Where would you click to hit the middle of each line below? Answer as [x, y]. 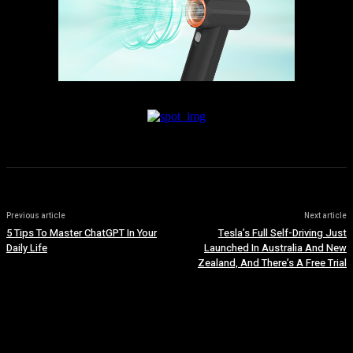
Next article [325, 216]
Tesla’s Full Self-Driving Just [282, 233]
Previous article [36, 216]
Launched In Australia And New [275, 248]
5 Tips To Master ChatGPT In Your [82, 233]
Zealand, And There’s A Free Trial [272, 263]
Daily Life [27, 248]
